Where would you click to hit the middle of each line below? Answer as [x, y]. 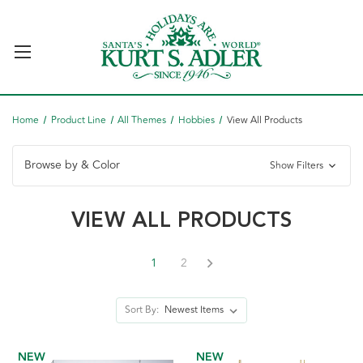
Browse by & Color [72, 165]
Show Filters [297, 166]
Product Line [78, 120]
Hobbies [197, 120]
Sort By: [142, 310]
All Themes [142, 120]
